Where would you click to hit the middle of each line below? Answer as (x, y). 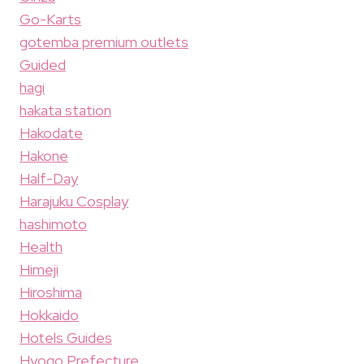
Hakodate (51, 133)
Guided (43, 65)
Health (41, 247)
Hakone (44, 156)
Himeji (39, 270)
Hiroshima (51, 292)
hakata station (65, 110)
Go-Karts (50, 19)
